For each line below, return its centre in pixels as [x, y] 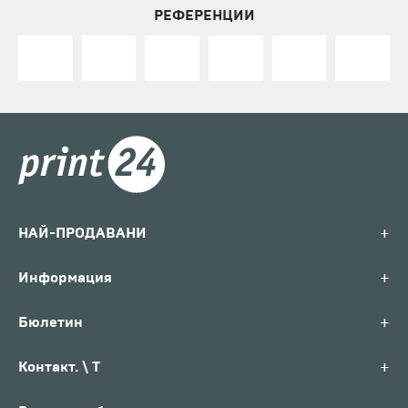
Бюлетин [51, 321]
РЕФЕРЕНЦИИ [204, 15]
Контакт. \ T [59, 366]
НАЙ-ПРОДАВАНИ [82, 232]
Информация [65, 277]
